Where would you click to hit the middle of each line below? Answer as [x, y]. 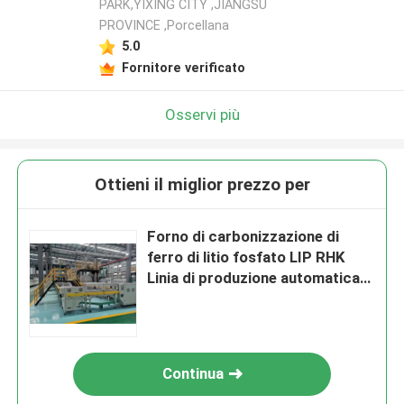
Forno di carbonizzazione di [243, 237]
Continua [193, 374]
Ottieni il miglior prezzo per [202, 185]
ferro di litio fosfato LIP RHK [246, 257]
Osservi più [202, 114]
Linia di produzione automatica [254, 278]
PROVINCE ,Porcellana [164, 26]
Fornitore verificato [183, 67]
